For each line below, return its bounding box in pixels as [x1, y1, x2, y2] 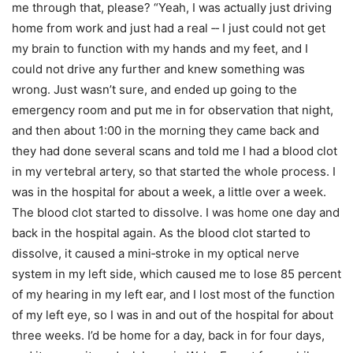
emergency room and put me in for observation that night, [12, 102, 333, 117]
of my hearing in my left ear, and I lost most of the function [12, 286, 335, 302]
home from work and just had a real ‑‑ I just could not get [12, 20, 325, 35]
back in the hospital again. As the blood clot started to [12, 225, 310, 240]
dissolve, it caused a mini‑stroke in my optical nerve [12, 245, 299, 261]
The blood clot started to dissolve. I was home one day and [12, 204, 340, 220]
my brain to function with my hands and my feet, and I [12, 40, 308, 56]
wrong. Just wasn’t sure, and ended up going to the [12, 81, 297, 97]
